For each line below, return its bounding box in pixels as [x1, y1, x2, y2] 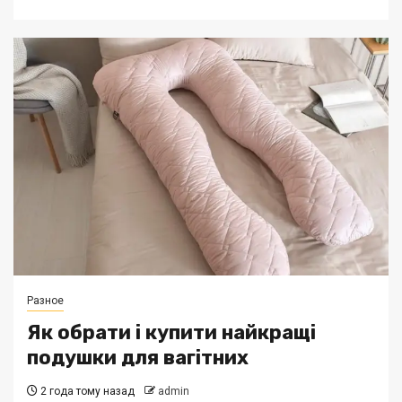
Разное [27, 294, 64, 307]
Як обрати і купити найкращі [27, 320, 316, 345]
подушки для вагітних [27, 345, 249, 370]
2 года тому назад [38, 385, 135, 398]
